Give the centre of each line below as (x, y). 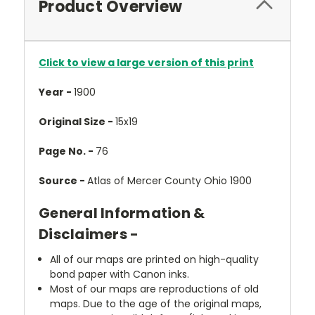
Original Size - (77, 122)
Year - (56, 92)
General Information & (122, 213)
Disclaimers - (89, 234)
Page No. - (67, 151)
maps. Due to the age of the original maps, (156, 303)
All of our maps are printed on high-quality (155, 259)
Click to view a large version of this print (146, 63)
